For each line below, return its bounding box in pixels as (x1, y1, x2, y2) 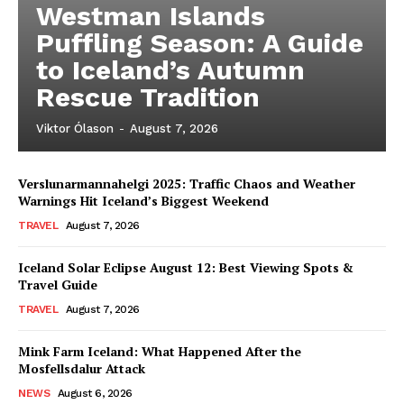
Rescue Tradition (36, 81, 260, 113)
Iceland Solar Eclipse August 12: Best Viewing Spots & (18, 259, 353, 276)
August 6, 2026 (57, 387, 133, 399)
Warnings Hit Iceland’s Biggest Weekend (18, 192, 269, 209)
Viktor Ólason (36, 122, 114, 135)
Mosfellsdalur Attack (18, 360, 145, 377)
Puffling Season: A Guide (36, 27, 363, 59)
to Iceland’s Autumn (36, 54, 305, 86)
